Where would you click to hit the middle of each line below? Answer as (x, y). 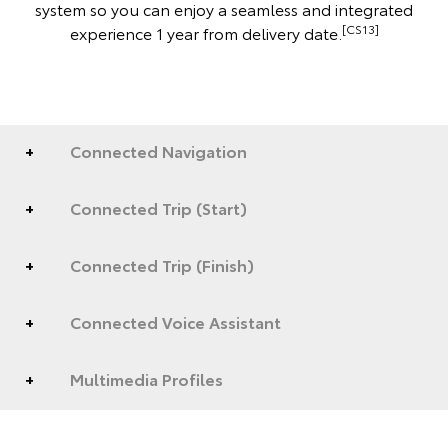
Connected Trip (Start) (158, 207)
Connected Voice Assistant (175, 321)
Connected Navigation (158, 150)
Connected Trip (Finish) (162, 264)
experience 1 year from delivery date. (205, 32)
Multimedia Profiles (146, 378)
